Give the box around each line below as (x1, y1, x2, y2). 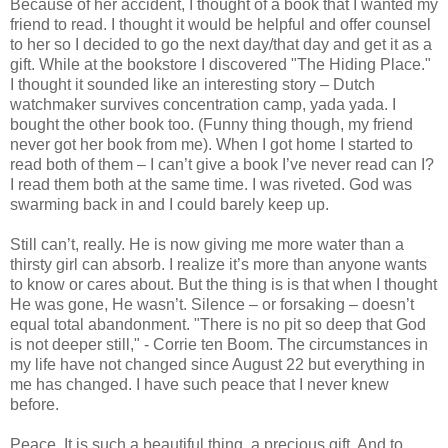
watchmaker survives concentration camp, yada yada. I (10, 95, 396, 113)
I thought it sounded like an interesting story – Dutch (10, 75, 375, 93)
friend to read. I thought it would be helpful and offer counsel (10, 15, 431, 33)
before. (10, 395, 59, 413)
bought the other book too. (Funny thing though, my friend (10, 115, 413, 133)
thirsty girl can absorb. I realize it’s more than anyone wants (10, 255, 427, 273)
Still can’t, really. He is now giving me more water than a (10, 235, 404, 253)
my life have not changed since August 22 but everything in (10, 355, 425, 373)
